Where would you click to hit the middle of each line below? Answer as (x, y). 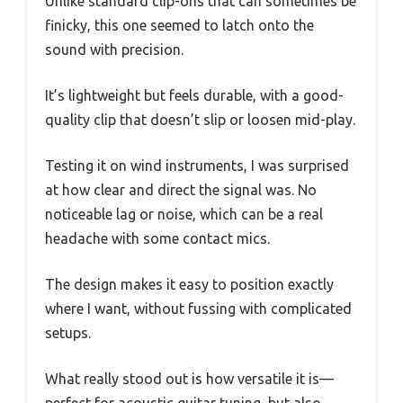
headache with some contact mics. (157, 238)
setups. (68, 332)
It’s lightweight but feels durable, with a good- (194, 95)
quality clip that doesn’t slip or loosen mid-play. (200, 119)
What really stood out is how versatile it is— (189, 378)
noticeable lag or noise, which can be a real (184, 214)
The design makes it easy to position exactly (189, 284)
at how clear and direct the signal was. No (181, 189)
